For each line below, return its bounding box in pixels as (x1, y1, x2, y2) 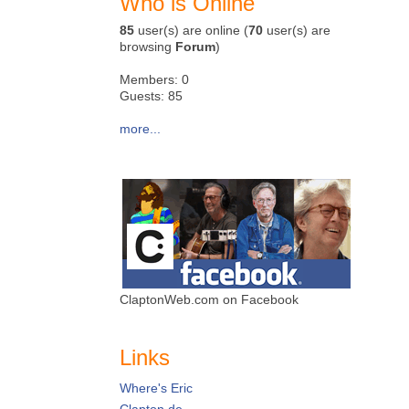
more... (120, 121, 161, 136)
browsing (120, 39, 175, 54)
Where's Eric (120, 381, 193, 396)
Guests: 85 (120, 89, 183, 103)
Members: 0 (120, 72, 189, 87)
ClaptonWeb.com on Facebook (120, 292, 299, 307)
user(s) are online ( (134, 23, 248, 37)
